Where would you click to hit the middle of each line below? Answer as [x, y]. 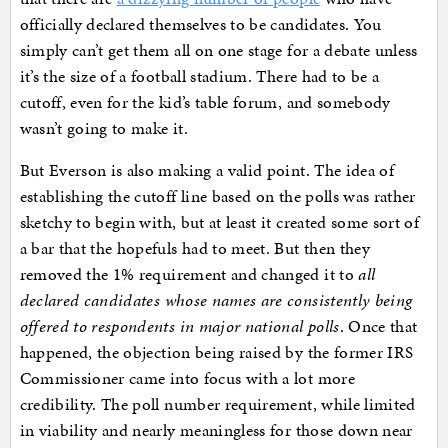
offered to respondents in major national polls [179, 326]
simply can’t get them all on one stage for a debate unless [218, 50]
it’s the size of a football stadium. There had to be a [199, 76]
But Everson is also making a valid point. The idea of [207, 170]
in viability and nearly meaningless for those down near [216, 430]
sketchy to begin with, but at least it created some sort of [219, 222]
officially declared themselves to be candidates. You [200, 24]
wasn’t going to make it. [103, 128]
